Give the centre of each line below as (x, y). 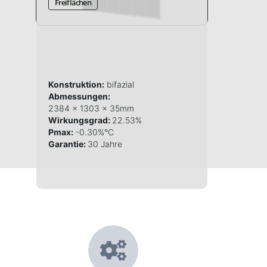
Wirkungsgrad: (80, 120)
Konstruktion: (76, 85)
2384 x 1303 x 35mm (91, 108)
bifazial (119, 85)
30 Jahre (105, 144)
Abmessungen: (79, 97)
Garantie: (68, 144)
